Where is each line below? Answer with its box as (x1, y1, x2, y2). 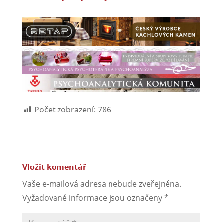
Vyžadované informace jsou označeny (22, 192, 164, 204)
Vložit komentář (22, 162, 86, 173)
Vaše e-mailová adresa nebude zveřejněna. (22, 178, 181, 190)
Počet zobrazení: (34, 104, 96, 115)
